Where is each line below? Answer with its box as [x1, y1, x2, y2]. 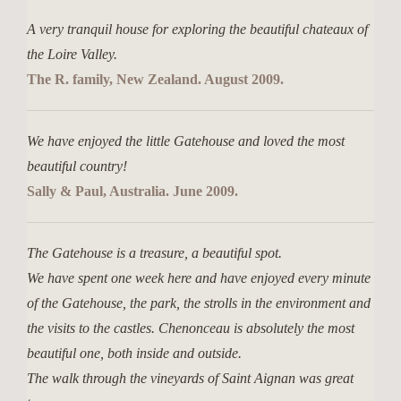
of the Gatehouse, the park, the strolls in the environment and [27, 295, 371, 311]
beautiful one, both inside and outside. [27, 346, 242, 361]
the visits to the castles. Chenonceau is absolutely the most [27, 320, 354, 336]
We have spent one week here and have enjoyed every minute [27, 270, 371, 286]
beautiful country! [27, 158, 127, 174]
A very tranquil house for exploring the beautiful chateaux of [27, 21, 368, 37]
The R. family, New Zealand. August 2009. [27, 72, 284, 87]
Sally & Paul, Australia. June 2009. [27, 183, 238, 199]
